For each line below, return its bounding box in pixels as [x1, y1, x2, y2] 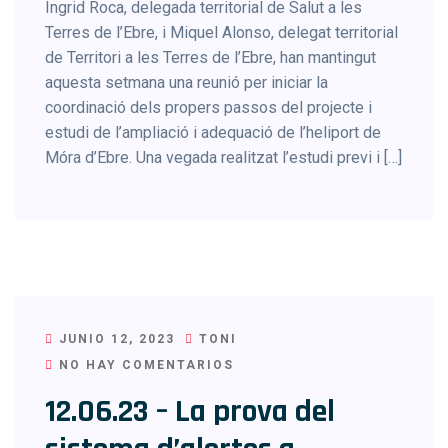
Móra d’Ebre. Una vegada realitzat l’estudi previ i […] [45, 148, 402, 167]
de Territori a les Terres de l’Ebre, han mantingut [45, 48, 376, 67]
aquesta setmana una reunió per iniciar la [45, 73, 328, 92]
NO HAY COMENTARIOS [54, 358, 234, 372]
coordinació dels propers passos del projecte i [45, 98, 372, 117]
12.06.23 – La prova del [45, 391, 335, 432]
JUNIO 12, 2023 [54, 332, 175, 346]
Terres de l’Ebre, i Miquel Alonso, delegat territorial [45, 23, 398, 42]
